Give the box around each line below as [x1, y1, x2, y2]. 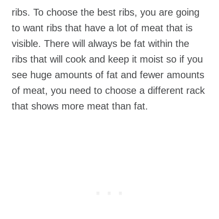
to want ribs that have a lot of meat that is [12, 22, 193, 34]
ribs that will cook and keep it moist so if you [12, 54, 203, 65]
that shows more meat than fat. [12, 101, 148, 112]
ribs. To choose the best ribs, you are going [12, 7, 199, 18]
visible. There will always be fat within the [12, 38, 189, 49]
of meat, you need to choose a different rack [12, 85, 205, 96]
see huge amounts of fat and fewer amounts [12, 69, 204, 81]
